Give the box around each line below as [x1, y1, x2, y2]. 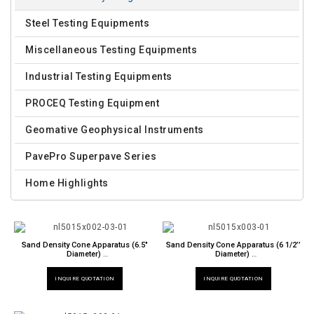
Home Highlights [25, 177, 109, 189]
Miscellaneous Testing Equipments [25, 44, 197, 55]
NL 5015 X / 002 [57, 259, 113, 268]
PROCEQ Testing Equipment [25, 97, 159, 109]
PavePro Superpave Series [25, 151, 156, 162]
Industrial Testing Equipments [25, 71, 172, 82]
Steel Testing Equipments [25, 18, 149, 29]
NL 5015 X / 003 [205, 259, 261, 268]
